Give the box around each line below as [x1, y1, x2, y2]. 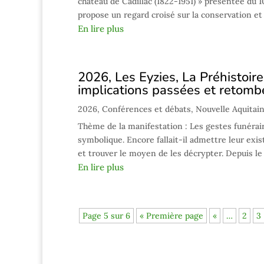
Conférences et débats [102, 104, 191, 114]
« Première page [140, 210, 203, 221]
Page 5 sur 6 [82, 210, 130, 221]
